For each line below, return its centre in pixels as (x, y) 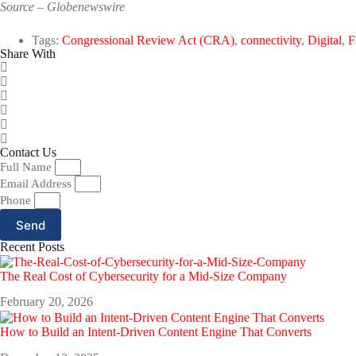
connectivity (271, 41)
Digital (325, 41)
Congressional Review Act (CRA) (148, 41)
